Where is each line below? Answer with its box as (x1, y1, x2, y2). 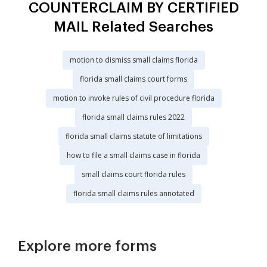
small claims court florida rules (82, 169, 185, 180)
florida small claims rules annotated (73, 188, 194, 199)
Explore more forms (18, 239, 157, 254)
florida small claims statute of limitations (65, 131, 202, 142)
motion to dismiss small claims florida (69, 55, 198, 66)
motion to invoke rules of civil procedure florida (52, 93, 215, 104)
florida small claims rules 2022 (82, 112, 185, 123)
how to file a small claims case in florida (67, 150, 200, 161)
